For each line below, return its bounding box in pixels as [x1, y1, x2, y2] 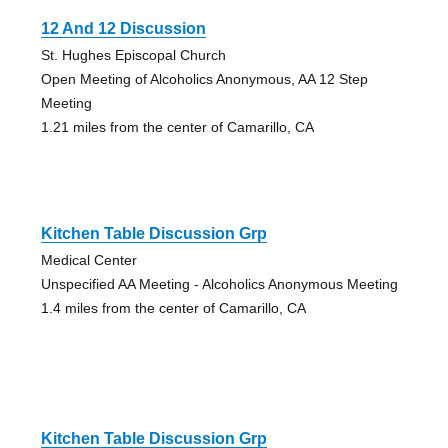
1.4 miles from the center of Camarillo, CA [40, 299, 306, 316]
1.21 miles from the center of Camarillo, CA [40, 118, 314, 135]
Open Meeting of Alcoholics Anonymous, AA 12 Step [40, 70, 368, 87]
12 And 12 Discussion [40, 19, 206, 37]
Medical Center [40, 251, 137, 268]
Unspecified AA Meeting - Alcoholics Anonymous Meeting [40, 275, 398, 292]
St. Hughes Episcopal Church [40, 46, 226, 63]
